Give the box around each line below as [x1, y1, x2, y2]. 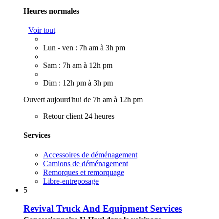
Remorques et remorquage [43, 168, 124, 176]
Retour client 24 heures [43, 112, 114, 121]
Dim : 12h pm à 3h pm [43, 79, 113, 88]
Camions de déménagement [43, 159, 128, 168]
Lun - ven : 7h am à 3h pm [43, 44, 125, 52]
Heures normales [23, 6, 79, 15]
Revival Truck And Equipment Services [23, 203, 182, 214]
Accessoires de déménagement [43, 150, 137, 159]
